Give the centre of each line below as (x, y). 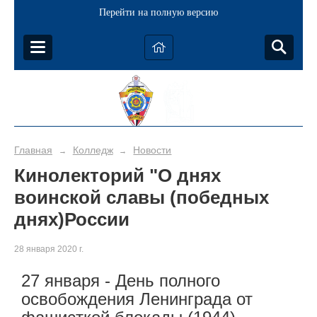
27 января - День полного (121, 281)
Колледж (93, 150)
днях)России (72, 219)
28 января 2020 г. (49, 249)
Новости (152, 150)
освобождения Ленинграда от (137, 299)
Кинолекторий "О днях (117, 175)
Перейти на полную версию (158, 12)
